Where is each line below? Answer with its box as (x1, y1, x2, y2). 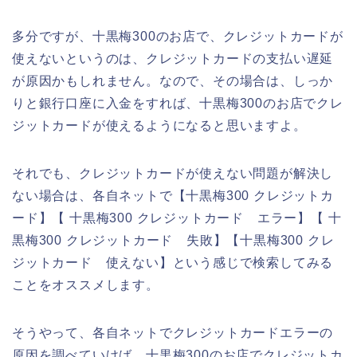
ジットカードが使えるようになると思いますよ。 (12, 118, 307, 132)
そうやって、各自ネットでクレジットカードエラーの (12, 325, 334, 339)
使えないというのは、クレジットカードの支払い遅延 (12, 51, 334, 65)
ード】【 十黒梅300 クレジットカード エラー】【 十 (12, 210, 342, 225)
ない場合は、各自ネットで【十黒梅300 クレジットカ (12, 188, 334, 202)
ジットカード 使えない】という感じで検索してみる (12, 255, 334, 269)
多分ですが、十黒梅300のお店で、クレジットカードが (12, 29, 343, 43)
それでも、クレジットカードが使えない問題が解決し (12, 166, 334, 180)
